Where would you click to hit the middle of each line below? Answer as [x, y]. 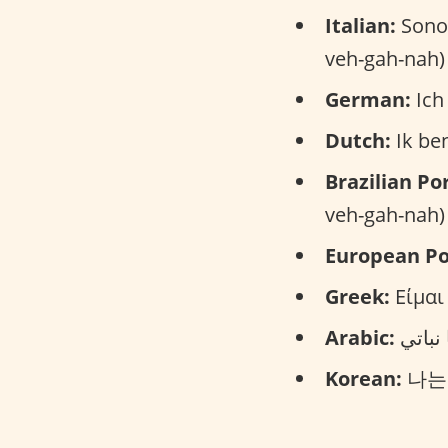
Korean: [363, 378]
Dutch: [358, 140]
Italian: [360, 25]
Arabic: [360, 337]
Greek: [357, 296]
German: [368, 99]
